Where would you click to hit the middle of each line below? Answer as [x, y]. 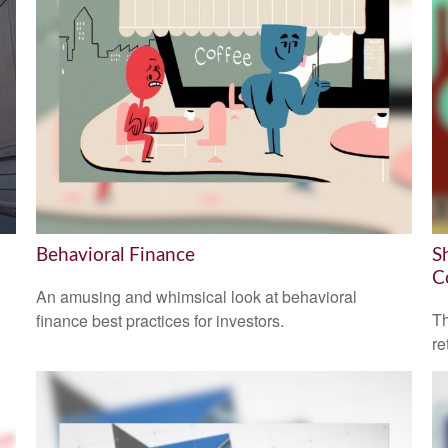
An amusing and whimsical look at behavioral [196, 297]
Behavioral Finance [115, 255]
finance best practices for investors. [159, 321]
